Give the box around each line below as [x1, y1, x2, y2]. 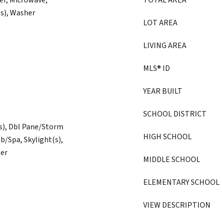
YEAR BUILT [143, 86, 182, 97]
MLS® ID [143, 63, 170, 74]
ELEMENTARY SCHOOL [143, 177, 220, 188]
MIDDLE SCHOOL [143, 154, 200, 165]
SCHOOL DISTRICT [143, 109, 207, 119]
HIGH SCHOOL [143, 131, 192, 142]
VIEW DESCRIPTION [143, 200, 211, 211]
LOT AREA [143, 17, 177, 28]
